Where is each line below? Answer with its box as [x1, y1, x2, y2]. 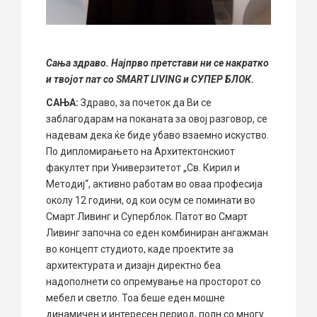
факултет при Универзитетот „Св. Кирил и [46, 162, 240, 174]
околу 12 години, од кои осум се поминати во [46, 195, 255, 207]
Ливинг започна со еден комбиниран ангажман [46, 227, 268, 239]
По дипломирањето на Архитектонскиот [46, 146, 235, 158]
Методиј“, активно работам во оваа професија [46, 178, 263, 190]
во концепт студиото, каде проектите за [46, 243, 234, 255]
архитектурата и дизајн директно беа [46, 260, 221, 272]
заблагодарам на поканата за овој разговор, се [46, 113, 267, 125]
